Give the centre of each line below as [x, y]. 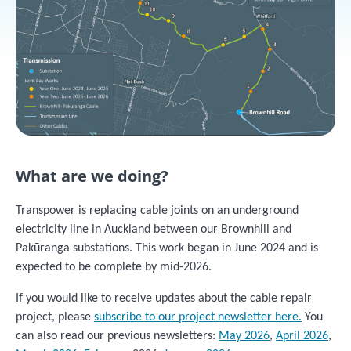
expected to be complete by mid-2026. [115, 267]
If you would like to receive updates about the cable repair [164, 298]
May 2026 [244, 336]
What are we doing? [94, 175]
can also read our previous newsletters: [117, 336]
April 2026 [302, 336]
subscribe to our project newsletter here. [198, 317]
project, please [55, 317]
